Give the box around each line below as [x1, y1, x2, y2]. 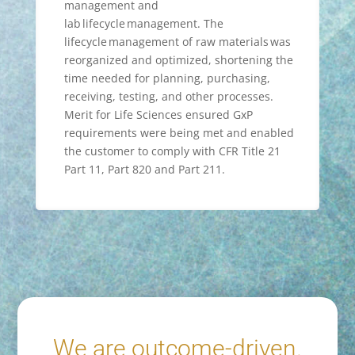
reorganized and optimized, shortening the [63, 52, 293, 68]
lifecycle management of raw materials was [63, 34, 291, 50]
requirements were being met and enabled [63, 125, 294, 141]
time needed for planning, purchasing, [63, 71, 270, 86]
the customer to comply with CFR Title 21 [63, 143, 281, 159]
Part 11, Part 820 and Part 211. [63, 162, 225, 177]
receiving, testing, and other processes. [63, 89, 273, 105]
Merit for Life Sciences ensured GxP [63, 107, 253, 123]
